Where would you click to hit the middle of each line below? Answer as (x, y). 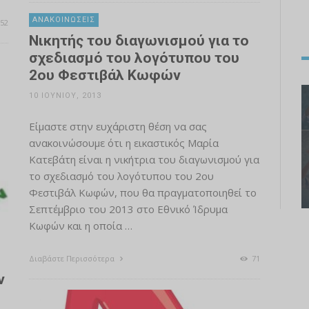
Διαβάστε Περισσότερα (72, 258)
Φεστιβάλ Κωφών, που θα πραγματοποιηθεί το (142, 192)
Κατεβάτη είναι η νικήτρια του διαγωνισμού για (144, 159)
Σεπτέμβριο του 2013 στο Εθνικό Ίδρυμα (128, 209)
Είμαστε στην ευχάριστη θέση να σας (118, 126)
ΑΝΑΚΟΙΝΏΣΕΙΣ (63, 20)
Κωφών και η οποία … (80, 226)
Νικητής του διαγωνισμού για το (139, 41)
